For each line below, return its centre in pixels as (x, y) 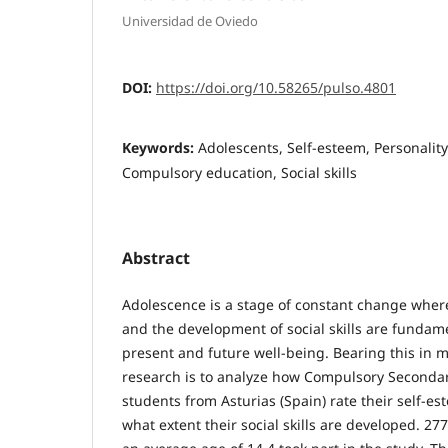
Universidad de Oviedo (190, 20)
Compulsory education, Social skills (239, 172)
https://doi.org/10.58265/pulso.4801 (276, 87)
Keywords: (160, 147)
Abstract (156, 257)
